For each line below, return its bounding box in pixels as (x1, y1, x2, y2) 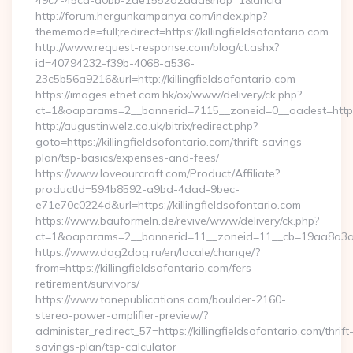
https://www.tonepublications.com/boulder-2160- (35, 292, 286, 307)
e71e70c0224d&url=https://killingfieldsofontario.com (35, 198, 301, 212)
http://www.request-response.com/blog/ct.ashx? (35, 40, 279, 54)
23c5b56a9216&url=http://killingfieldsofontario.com (35, 72, 295, 86)
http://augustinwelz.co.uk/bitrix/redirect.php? (35, 119, 258, 133)
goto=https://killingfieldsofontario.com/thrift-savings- (35, 135, 307, 149)
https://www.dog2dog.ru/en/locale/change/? (35, 245, 260, 259)
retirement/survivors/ (35, 277, 139, 291)
